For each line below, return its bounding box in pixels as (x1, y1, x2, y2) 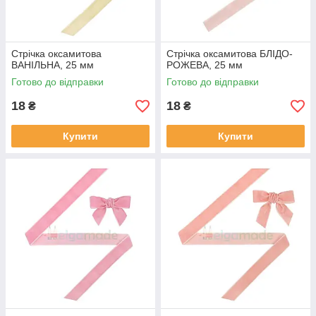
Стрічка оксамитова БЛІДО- (166, 48, 293, 60)
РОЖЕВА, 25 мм (166, 59, 243, 71)
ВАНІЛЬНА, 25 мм (11, 59, 94, 71)
